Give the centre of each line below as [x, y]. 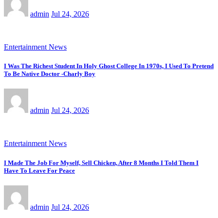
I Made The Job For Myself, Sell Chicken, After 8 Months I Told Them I [101, 163]
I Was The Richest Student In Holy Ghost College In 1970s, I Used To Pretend [109, 66]
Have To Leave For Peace [39, 170]
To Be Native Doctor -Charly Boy [50, 74]
